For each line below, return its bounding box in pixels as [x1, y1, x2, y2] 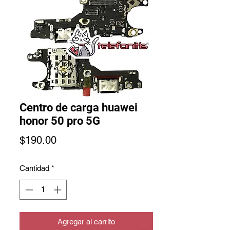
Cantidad [20, 164, 49, 172]
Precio [56, 133, 85, 146]
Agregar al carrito [57, 217, 115, 226]
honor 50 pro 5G [20, 114, 100, 127]
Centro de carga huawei [20, 101, 138, 114]
